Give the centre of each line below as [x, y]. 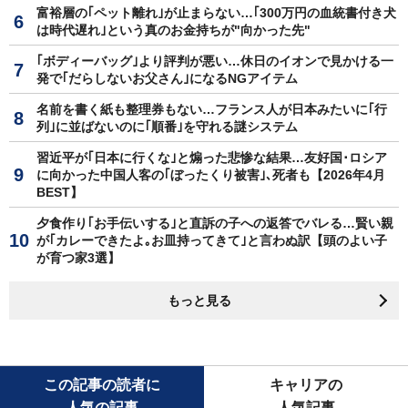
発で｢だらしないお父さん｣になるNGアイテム [167, 78]
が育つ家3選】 [78, 257]
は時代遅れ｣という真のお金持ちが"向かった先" [173, 30]
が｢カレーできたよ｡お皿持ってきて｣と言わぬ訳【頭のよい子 [212, 240]
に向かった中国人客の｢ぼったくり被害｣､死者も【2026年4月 [211, 174]
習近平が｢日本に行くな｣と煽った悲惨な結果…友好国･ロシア [212, 157]
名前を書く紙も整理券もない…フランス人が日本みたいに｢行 [212, 109]
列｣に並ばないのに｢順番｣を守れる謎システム [167, 126]
